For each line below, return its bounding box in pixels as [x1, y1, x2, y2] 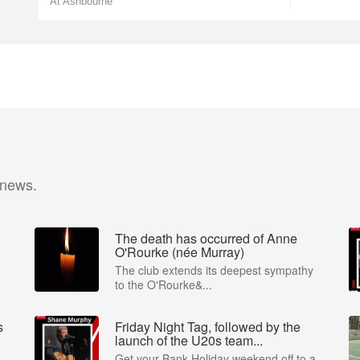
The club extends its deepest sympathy [115, 262, 313, 278]
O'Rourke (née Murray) [115, 243, 244, 261]
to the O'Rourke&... [115, 276, 212, 292]
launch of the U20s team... [115, 331, 263, 350]
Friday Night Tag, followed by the [115, 317, 301, 336]
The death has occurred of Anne [115, 229, 297, 247]
